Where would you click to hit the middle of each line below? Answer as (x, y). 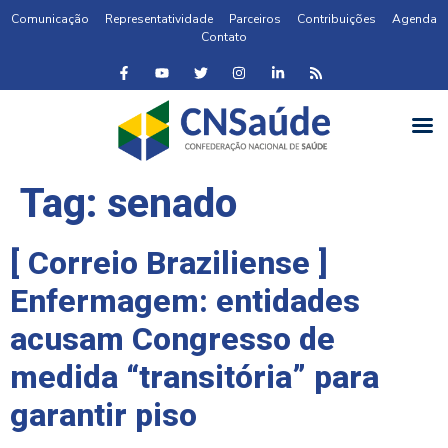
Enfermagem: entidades (185, 300)
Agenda (414, 19)
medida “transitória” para (194, 376)
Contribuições (336, 19)
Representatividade (159, 19)
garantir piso (103, 414)
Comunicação (50, 19)
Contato (224, 37)
